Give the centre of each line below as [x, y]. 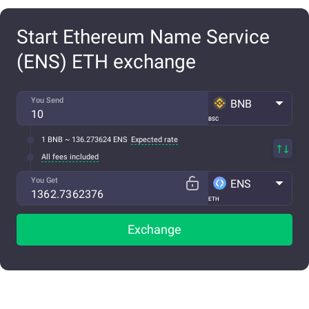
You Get [44, 181]
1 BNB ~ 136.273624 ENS [84, 140]
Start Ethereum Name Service [143, 37]
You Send [47, 101]
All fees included [70, 157]
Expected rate [154, 140]
